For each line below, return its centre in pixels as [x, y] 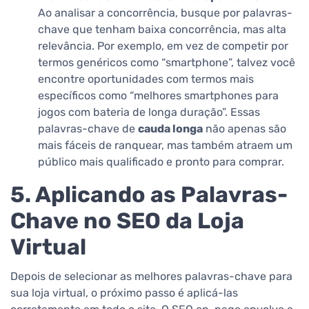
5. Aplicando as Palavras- [149, 195]
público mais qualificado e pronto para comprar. [161, 162]
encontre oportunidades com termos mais [146, 79]
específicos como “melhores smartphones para [158, 96]
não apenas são [245, 129]
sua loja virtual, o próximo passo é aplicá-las [124, 293]
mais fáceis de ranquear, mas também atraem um [165, 146]
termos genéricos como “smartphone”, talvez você [167, 63]
